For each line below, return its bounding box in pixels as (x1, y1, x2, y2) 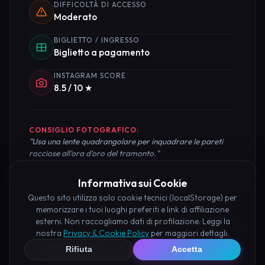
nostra (36, 227, 63, 238)
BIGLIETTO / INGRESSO (54, 35, 140, 45)
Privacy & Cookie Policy (63, 227, 149, 238)
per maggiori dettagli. (149, 227, 229, 238)
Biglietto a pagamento (54, 47, 150, 59)
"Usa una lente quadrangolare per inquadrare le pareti (29, 136, 223, 147)
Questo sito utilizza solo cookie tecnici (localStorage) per (28, 192, 237, 203)
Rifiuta (65, 245, 92, 254)
